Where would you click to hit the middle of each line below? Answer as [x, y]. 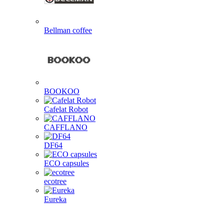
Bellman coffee [68, 30]
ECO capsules [66, 163]
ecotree [55, 181]
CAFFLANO [66, 127]
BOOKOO [62, 91]
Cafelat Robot [66, 109]
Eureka [55, 199]
